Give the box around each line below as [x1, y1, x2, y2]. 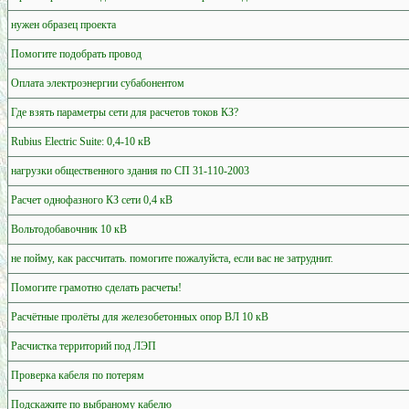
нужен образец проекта [11, 17, 116, 31]
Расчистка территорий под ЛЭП [11, 339, 156, 352]
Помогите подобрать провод [11, 47, 142, 60]
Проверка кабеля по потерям [11, 368, 144, 382]
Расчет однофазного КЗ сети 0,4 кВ [11, 193, 173, 206]
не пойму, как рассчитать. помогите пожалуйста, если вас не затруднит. [11, 251, 333, 265]
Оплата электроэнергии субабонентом [11, 76, 184, 89]
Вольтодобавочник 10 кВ [11, 222, 127, 236]
